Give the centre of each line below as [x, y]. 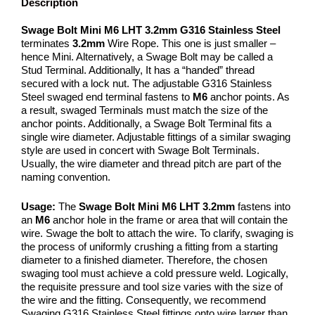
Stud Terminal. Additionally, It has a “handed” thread [138, 70]
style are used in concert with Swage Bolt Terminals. [140, 150]
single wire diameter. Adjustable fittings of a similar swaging [156, 137]
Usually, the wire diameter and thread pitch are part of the [151, 164]
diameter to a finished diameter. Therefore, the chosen [144, 259]
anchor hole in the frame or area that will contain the [170, 219]
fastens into [263, 206]
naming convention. [66, 177]
